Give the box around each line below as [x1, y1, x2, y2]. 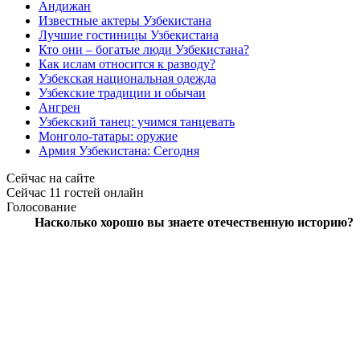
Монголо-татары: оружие [39, 129, 178, 143]
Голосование [6, 200, 76, 214]
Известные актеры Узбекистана [39, 14, 211, 27]
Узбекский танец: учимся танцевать [39, 115, 235, 129]
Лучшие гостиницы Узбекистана [39, 28, 219, 42]
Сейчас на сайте [6, 171, 95, 185]
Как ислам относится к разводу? [39, 57, 215, 71]
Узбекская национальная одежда [39, 72, 216, 85]
